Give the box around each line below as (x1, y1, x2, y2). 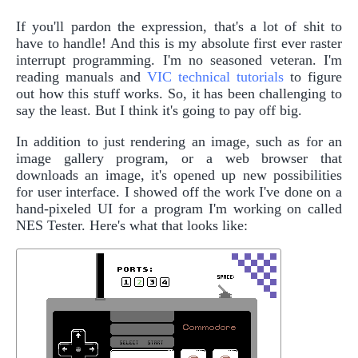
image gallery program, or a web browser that (16, 149, 342, 166)
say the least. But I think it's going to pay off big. (16, 101, 302, 118)
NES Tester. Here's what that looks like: (16, 217, 248, 233)
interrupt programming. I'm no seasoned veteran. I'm (16, 51, 342, 68)
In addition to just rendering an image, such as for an (16, 133, 342, 149)
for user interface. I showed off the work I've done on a (16, 183, 342, 200)
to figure (284, 68, 342, 85)
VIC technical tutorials (147, 68, 284, 85)
